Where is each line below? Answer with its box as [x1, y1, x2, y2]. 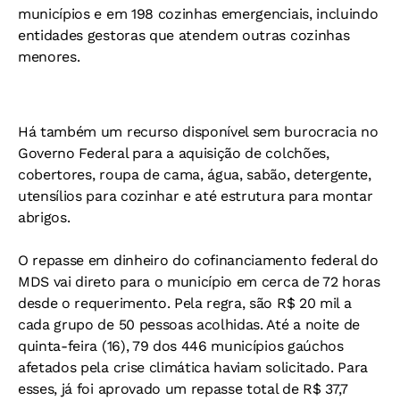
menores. [18, 48, 80, 65]
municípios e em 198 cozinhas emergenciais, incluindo [18, 5, 379, 22]
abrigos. [18, 209, 71, 226]
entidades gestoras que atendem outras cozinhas [18, 27, 350, 44]
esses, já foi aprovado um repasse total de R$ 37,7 [18, 380, 348, 397]
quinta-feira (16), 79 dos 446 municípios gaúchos [18, 337, 344, 354]
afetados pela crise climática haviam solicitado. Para [18, 359, 369, 376]
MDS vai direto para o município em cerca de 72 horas [18, 273, 380, 290]
